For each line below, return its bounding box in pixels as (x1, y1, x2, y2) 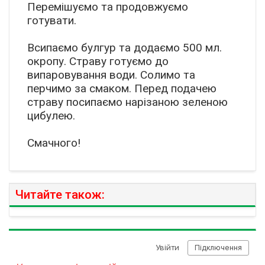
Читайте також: (15, 187, 105, 202)
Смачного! (27, 135, 80, 150)
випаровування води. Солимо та (27, 67, 195, 82)
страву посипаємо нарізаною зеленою (27, 95, 228, 109)
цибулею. (27, 108, 75, 122)
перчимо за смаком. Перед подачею (27, 81, 216, 95)
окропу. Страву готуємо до (27, 54, 169, 68)
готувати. (27, 13, 76, 27)
